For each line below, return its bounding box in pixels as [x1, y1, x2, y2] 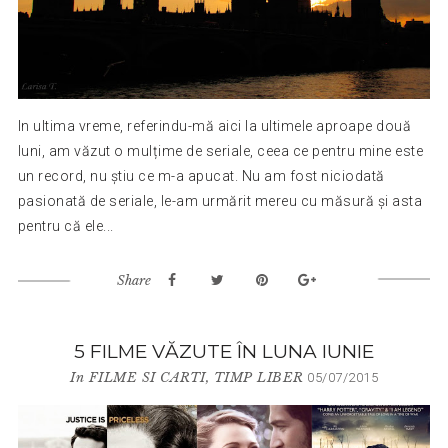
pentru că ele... [17, 217, 114, 234]
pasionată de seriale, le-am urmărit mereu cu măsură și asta [17, 192, 423, 209]
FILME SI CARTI [88, 368, 206, 386]
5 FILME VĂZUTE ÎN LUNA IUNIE [74, 339, 374, 363]
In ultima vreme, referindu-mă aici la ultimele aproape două [17, 117, 412, 134]
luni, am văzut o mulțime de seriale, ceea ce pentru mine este [17, 142, 424, 159]
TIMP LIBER [213, 368, 304, 386]
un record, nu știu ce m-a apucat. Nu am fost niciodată [17, 167, 385, 184]
